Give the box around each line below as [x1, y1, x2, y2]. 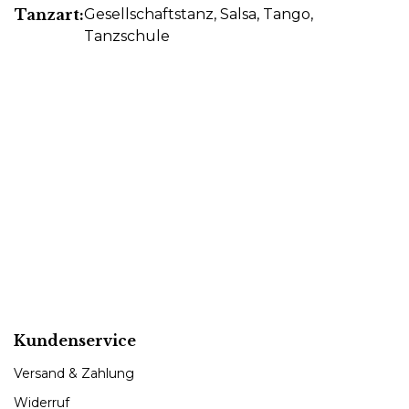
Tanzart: [15, 5, 84, 24]
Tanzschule [84, 26, 170, 45]
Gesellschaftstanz [84, 5, 214, 23]
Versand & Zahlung [14, 364, 134, 382]
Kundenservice [14, 330, 136, 350]
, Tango [257, 5, 310, 23]
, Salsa [214, 5, 257, 23]
